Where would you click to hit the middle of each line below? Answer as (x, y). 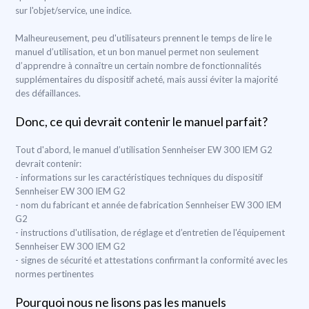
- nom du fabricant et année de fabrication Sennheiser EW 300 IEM (148, 205)
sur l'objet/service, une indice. (73, 10)
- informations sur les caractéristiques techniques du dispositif (139, 177)
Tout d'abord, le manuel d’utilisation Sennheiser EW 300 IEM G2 (144, 150)
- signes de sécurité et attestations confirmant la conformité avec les (151, 260)
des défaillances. (48, 93)
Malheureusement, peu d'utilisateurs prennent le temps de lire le (143, 38)
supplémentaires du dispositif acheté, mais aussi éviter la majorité (147, 79)
